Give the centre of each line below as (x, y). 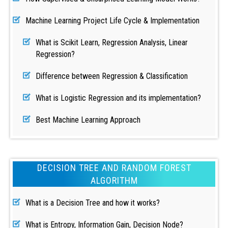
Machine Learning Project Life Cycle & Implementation (112, 21)
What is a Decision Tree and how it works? (93, 203)
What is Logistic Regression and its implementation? (118, 98)
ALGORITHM (114, 180)
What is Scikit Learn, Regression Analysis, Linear (112, 42)
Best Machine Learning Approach (88, 120)
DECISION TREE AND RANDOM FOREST (114, 168)
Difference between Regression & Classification (112, 76)
